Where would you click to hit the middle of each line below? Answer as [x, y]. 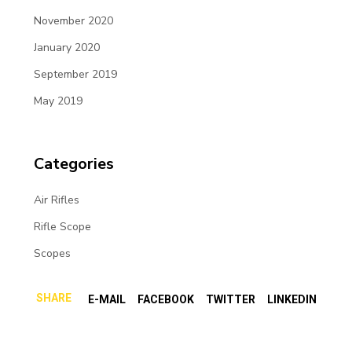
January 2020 [66, 48]
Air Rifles [56, 200]
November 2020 [73, 21]
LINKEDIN [291, 299]
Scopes [52, 254]
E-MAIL [106, 299]
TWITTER [230, 299]
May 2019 [58, 101]
